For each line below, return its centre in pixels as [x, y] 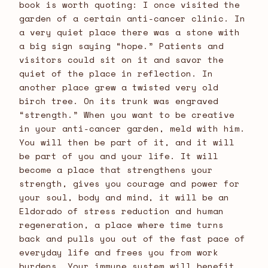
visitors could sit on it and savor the [121, 59]
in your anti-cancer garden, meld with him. [132, 128]
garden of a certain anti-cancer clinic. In [132, 18]
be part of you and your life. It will [119, 156]
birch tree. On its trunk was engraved [119, 100]
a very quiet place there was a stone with [130, 32]
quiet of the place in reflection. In [116, 73]
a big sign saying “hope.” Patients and [121, 45]
